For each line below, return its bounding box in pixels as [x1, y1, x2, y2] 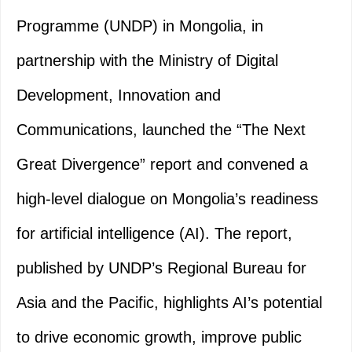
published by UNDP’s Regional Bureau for [16, 259, 306, 277]
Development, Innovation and [16, 86, 221, 104]
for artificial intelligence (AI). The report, [16, 225, 292, 243]
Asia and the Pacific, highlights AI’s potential [16, 294, 322, 312]
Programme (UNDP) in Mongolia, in [16, 17, 263, 35]
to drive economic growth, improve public [16, 328, 302, 346]
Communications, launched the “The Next [16, 121, 306, 139]
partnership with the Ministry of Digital [16, 52, 278, 70]
